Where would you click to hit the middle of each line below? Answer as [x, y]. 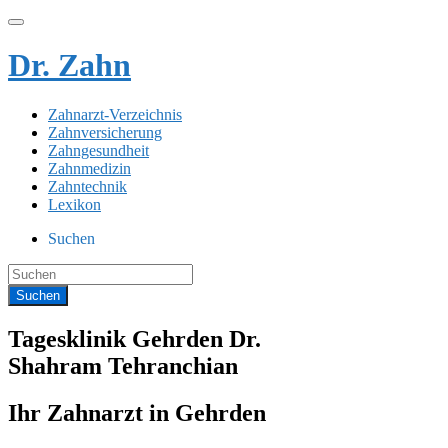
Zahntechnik [87, 186]
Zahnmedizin [89, 168]
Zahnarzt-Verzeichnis [115, 114]
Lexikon [74, 204]
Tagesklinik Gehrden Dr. [134, 338]
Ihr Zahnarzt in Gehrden [137, 412]
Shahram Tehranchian [123, 365]
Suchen [71, 238]
